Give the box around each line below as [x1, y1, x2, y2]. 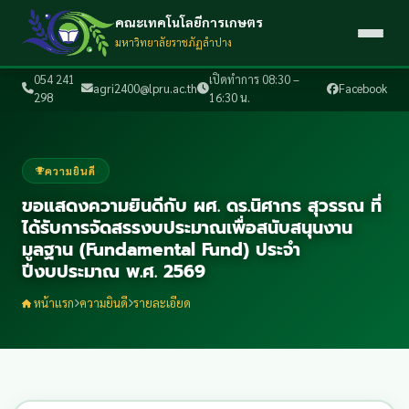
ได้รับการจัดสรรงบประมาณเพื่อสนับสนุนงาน [22, 214, 352, 241]
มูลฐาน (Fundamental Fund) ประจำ [22, 236, 300, 263]
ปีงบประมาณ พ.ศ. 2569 [22, 257, 205, 285]
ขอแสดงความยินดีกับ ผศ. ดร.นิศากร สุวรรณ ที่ [22, 192, 382, 219]
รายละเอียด [133, 295, 191, 310]
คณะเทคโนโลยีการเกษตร [115, 13, 264, 30]
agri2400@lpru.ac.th [93, 80, 198, 96]
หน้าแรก [31, 295, 74, 310]
